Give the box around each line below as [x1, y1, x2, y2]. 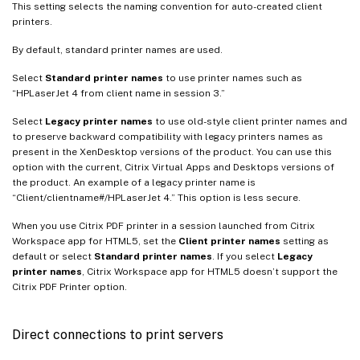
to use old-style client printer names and [153, 115, 347, 127]
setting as [280, 235, 329, 247]
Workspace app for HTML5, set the [12, 235, 178, 247]
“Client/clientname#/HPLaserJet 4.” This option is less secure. [12, 191, 301, 203]
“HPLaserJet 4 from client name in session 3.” [12, 87, 225, 99]
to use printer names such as [163, 72, 302, 84]
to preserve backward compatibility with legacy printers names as [12, 130, 323, 142]
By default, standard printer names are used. [12, 43, 223, 55]
